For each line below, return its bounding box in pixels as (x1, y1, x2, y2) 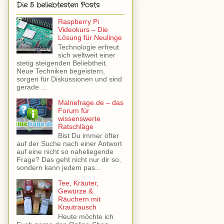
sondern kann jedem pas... (16, 163, 101, 172)
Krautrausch (57, 203, 96, 211)
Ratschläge (57, 122, 93, 130)
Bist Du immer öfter (57, 131, 119, 140)
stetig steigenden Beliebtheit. (16, 58, 107, 67)
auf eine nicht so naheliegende (16, 147, 113, 156)
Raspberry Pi (57, 17, 99, 25)
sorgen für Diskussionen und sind (16, 74, 122, 83)
